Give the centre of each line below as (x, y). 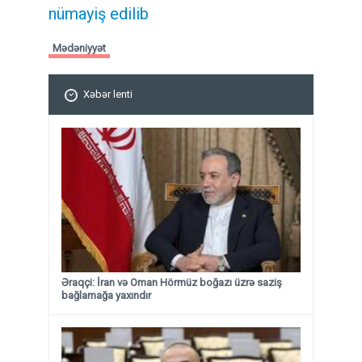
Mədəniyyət (79, 48)
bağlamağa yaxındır (106, 296)
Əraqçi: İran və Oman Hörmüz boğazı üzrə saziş (172, 283)
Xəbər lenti (108, 95)
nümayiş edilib (99, 14)
